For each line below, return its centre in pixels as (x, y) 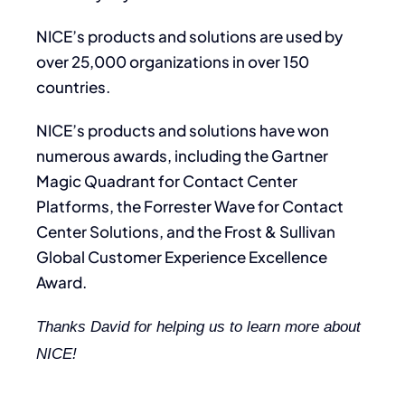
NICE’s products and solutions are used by (189, 36)
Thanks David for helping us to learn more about (198, 326)
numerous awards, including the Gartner (182, 155)
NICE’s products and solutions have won (183, 130)
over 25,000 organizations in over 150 (173, 61)
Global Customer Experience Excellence (182, 256)
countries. (73, 86)
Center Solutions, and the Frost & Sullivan (186, 231)
